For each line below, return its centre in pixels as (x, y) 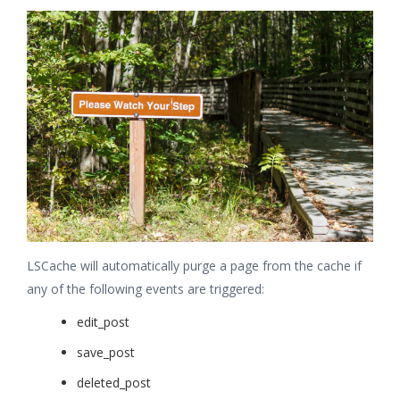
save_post (106, 352)
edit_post (103, 321)
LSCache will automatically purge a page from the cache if (194, 265)
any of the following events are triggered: (146, 288)
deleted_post (114, 382)
